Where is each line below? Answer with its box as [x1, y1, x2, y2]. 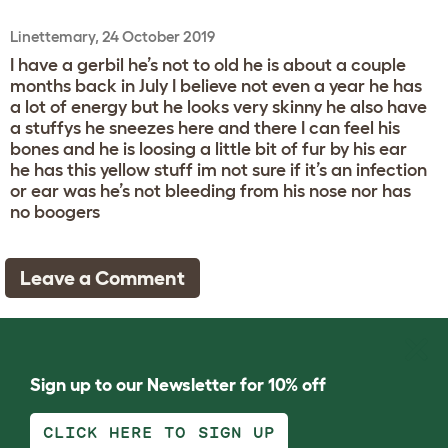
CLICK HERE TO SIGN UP [43, 424, 275, 440]
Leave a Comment [20, 266, 185, 289]
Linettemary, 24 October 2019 [10, 27, 215, 45]
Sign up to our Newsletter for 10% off [30, 374, 326, 395]
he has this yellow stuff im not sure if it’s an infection [10, 159, 427, 180]
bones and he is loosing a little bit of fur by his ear [10, 138, 407, 159]
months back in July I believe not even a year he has [10, 75, 422, 96]
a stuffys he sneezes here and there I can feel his [10, 117, 400, 138]
